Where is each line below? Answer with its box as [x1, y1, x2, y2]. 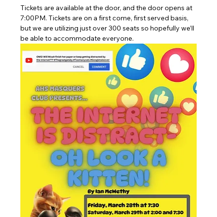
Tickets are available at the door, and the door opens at [20, 3, 194, 12]
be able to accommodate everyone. [20, 34, 134, 43]
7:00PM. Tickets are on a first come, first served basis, [20, 14, 190, 22]
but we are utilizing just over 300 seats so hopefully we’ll [20, 24, 196, 32]
